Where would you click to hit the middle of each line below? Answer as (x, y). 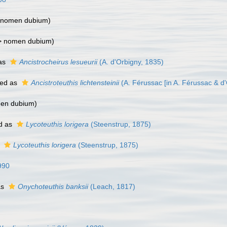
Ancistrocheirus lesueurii (58, 62)
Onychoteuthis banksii (53, 186)
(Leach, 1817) (112, 186)
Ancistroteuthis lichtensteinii (75, 83)
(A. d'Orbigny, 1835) (130, 62)
